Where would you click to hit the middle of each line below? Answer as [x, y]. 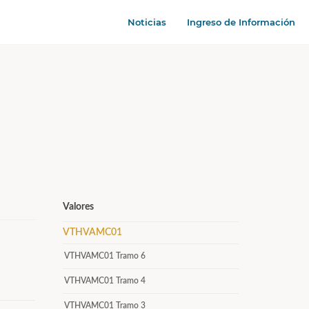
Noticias [147, 22]
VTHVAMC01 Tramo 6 [105, 256]
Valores [78, 207]
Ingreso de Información [241, 22]
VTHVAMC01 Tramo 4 [105, 281]
